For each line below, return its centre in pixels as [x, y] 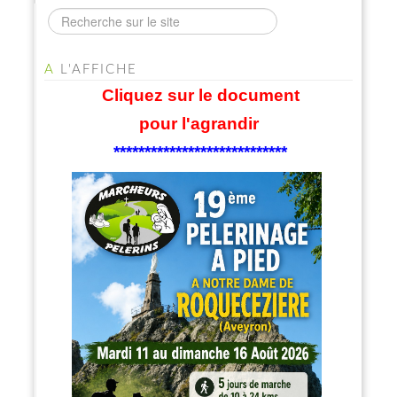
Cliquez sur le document [200, 96]
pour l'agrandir [198, 124]
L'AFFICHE [96, 70]
